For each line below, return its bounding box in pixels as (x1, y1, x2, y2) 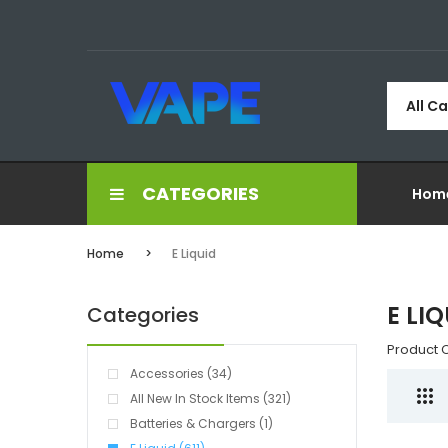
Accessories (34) (130, 365, 232, 382)
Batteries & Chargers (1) (130, 415, 273, 432)
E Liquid (172, 245, 216, 262)
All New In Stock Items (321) (130, 390, 291, 407)
